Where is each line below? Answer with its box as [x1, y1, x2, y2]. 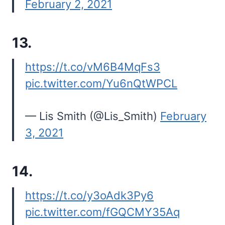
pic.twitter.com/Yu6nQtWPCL [25, 77, 177, 90]
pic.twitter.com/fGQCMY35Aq [25, 205, 180, 219]
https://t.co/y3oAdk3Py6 [25, 189, 154, 202]
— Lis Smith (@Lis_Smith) [25, 109, 160, 123]
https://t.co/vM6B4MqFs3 [25, 60, 160, 74]
